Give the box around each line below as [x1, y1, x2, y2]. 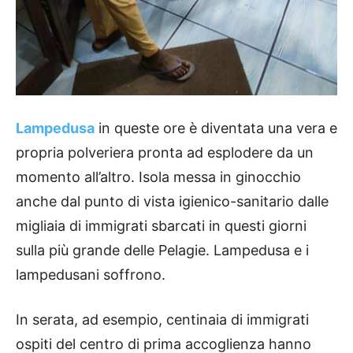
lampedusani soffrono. [16, 266, 165, 284]
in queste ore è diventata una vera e [95, 120, 337, 137]
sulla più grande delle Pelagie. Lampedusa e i [16, 242, 309, 259]
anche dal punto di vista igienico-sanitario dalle [16, 193, 329, 210]
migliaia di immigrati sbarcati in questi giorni [16, 217, 307, 235]
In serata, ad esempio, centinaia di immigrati [16, 311, 309, 329]
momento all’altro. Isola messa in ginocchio [16, 169, 301, 186]
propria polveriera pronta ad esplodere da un [16, 144, 314, 162]
